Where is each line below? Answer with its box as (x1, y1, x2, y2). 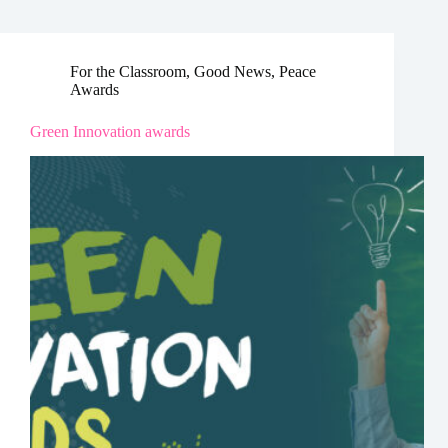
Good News (194, 63, 271, 80)
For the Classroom (70, 63, 186, 80)
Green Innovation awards (30, 123, 190, 140)
